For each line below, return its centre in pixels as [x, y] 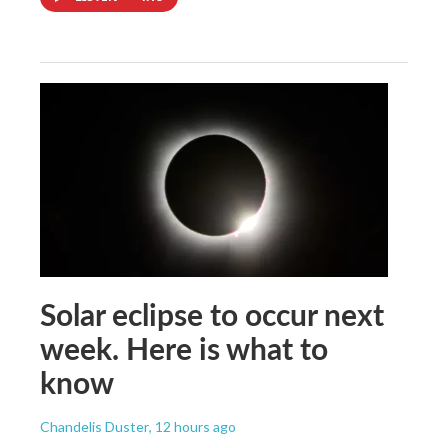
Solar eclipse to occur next [212, 313]
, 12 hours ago [192, 426]
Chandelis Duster [94, 426]
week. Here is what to [184, 347]
